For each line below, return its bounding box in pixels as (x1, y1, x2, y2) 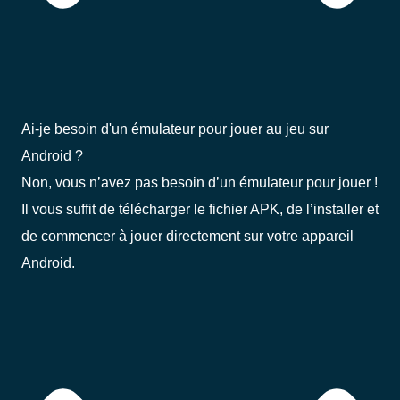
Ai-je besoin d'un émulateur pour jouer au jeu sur (21, 120, 329, 137)
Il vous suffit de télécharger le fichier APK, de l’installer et (21, 200, 379, 217)
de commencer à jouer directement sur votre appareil (21, 227, 354, 244)
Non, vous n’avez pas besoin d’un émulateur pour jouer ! (21, 173, 378, 190)
